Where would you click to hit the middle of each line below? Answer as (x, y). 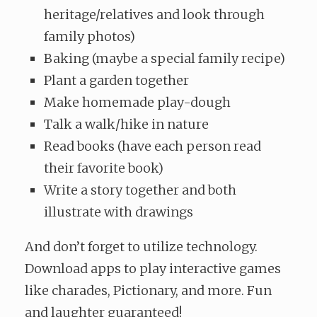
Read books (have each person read (152, 146)
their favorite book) (104, 168)
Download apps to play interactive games (153, 269)
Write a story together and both (140, 190)
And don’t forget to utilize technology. (141, 247)
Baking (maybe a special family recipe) (165, 59)
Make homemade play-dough (137, 103)
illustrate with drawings (119, 212)
